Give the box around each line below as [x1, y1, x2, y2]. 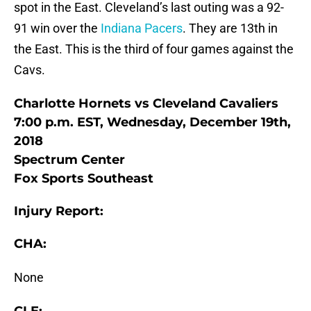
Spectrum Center [14, 152, 125, 168]
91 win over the [14, 21, 101, 36]
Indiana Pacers [101, 21, 183, 36]
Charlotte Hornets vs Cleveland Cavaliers [14, 96, 278, 112]
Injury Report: [14, 203, 103, 219]
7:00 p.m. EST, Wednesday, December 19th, [14, 115, 291, 131]
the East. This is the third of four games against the [14, 42, 294, 57]
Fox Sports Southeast [14, 171, 153, 187]
